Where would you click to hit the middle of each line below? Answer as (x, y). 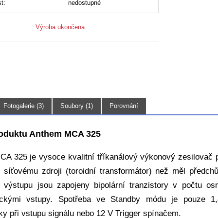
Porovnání (124, 106)
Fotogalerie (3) (24, 106)
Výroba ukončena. (61, 27)
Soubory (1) (77, 106)
